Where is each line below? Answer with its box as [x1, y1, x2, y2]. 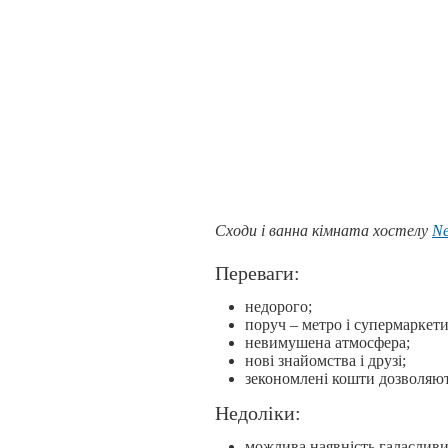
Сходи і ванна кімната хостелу [215, 222, 432, 240]
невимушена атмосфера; [245, 334, 410, 352]
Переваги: [215, 262, 300, 285]
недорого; [245, 298, 312, 316]
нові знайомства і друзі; [245, 352, 406, 370]
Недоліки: [215, 402, 306, 425]
